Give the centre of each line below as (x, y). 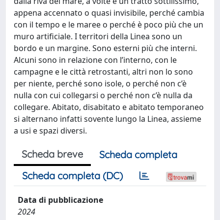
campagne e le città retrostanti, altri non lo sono (103, 72)
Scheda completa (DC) (72, 176)
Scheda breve (52, 154)
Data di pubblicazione (60, 200)
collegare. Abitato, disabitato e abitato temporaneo (109, 107)
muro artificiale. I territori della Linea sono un (98, 36)
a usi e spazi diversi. (50, 131)
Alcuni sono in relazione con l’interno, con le (95, 60)
